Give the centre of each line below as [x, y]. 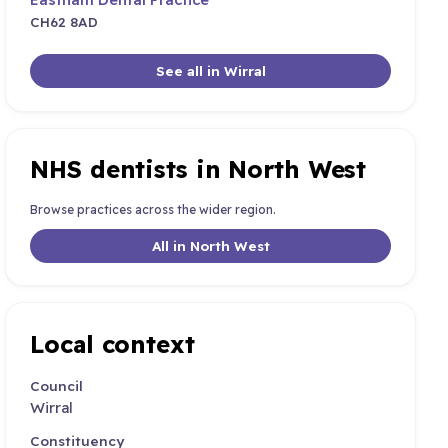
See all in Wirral [210, 71]
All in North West [210, 246]
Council [57, 386]
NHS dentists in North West [198, 169]
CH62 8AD [64, 22]
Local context [112, 343]
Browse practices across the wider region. [153, 209]
